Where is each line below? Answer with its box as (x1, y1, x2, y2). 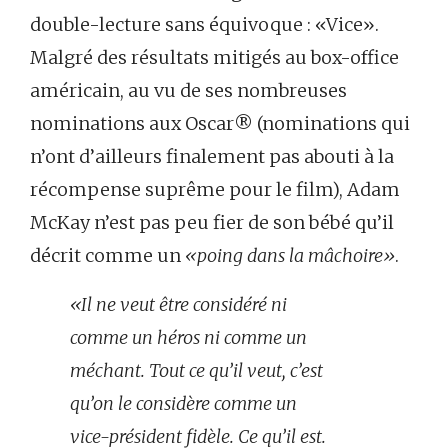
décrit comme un (30, 244, 185, 268)
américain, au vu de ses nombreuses (30, 79, 347, 103)
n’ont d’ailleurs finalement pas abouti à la (30, 145, 394, 169)
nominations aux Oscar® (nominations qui (30, 112, 410, 136)
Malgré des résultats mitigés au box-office (30, 46, 399, 70)
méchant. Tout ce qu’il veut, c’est (70, 359, 323, 383)
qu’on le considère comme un (70, 392, 297, 416)
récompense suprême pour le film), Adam (30, 178, 400, 202)
